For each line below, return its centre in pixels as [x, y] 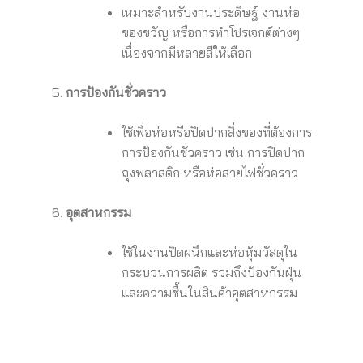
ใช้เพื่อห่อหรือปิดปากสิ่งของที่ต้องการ [216, 132]
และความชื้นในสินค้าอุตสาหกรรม [209, 293]
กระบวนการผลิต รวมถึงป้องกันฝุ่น [211, 273]
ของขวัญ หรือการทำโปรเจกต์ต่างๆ [210, 33]
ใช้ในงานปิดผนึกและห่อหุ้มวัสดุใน [209, 252]
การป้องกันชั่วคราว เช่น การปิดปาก [213, 153]
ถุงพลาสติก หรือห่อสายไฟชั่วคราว [209, 173]
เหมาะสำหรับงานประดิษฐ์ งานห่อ [210, 13]
